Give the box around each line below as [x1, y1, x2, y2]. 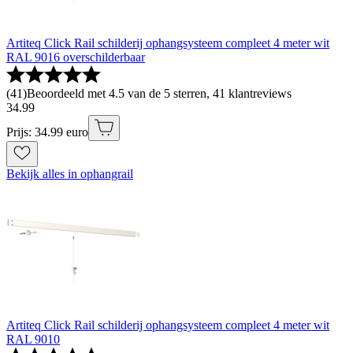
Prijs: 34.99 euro [6, 125, 88, 139]
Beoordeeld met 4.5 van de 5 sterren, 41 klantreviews [27, 87, 292, 101]
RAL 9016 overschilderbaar [6, 50, 145, 65]
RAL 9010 [6, 333, 60, 347]
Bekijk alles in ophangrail [6, 167, 133, 181]
